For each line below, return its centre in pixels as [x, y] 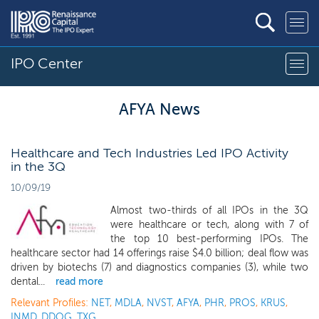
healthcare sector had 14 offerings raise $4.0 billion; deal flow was [159, 253]
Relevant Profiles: [51, 303]
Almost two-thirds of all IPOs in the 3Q [209, 210]
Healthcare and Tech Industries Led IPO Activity [150, 153]
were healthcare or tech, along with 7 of [209, 225]
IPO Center [47, 63]
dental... [28, 282]
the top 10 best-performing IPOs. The [209, 239]
